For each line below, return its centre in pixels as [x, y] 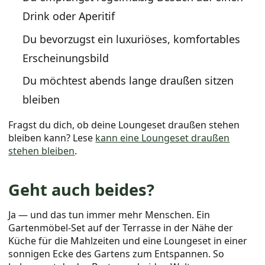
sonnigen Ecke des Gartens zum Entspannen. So [117, 253]
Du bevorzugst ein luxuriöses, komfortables [132, 39]
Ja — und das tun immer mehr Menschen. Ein [109, 214]
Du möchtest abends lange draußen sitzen [128, 80]
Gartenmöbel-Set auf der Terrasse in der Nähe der [121, 227]
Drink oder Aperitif [69, 16]
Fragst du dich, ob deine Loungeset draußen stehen [124, 125]
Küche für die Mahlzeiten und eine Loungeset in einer [128, 240]
